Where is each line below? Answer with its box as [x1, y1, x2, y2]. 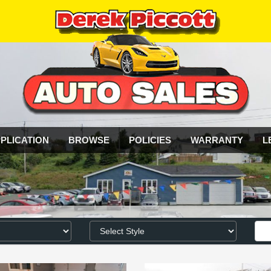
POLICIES [129, 135, 171, 145]
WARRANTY [191, 135, 243, 145]
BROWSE [68, 135, 109, 145]
